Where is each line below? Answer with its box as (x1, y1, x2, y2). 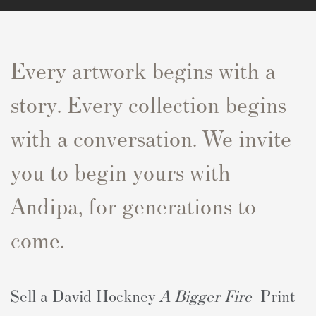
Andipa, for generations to (11, 190, 256, 220)
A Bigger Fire (159, 285, 252, 306)
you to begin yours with (11, 157, 231, 186)
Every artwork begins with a (11, 55, 276, 85)
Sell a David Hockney (11, 285, 159, 306)
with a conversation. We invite (11, 123, 291, 152)
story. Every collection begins (11, 89, 286, 119)
